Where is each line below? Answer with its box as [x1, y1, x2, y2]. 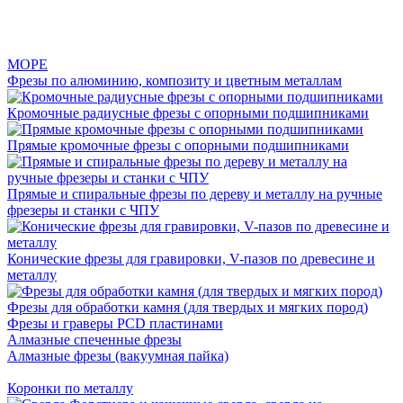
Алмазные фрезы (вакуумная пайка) [7, 348, 228, 363]
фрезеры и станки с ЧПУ [7, 202, 159, 218]
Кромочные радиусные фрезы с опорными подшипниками [7, 105, 369, 121]
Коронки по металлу [7, 381, 133, 396]
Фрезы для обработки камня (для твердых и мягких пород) [7, 300, 368, 315]
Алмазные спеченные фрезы [7, 332, 182, 347]
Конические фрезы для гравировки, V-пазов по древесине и [7, 251, 375, 266]
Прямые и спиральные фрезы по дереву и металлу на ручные [7, 186, 382, 201]
